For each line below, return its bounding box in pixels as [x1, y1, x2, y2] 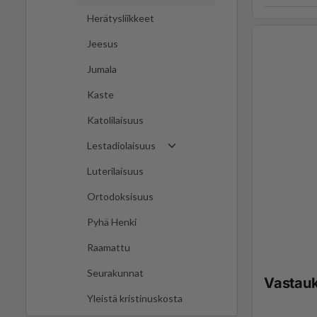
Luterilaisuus [87, 165, 144, 178]
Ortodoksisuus [87, 190, 154, 203]
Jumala [87, 63, 117, 76]
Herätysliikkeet [87, 12, 154, 25]
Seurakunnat [87, 267, 144, 279]
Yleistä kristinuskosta [87, 292, 183, 305]
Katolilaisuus [87, 114, 144, 127]
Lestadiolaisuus [87, 139, 156, 152]
